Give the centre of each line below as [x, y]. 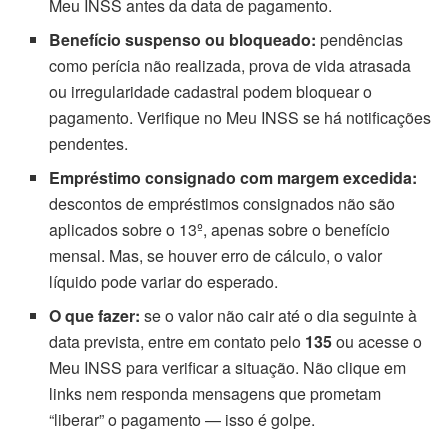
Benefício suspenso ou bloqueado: [183, 39]
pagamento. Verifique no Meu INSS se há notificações [240, 117]
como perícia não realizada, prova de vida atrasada [230, 65]
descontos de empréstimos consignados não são [222, 203]
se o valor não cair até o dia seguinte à [279, 315]
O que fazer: [95, 315]
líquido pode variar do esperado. [164, 281]
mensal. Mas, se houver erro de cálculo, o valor [216, 255]
